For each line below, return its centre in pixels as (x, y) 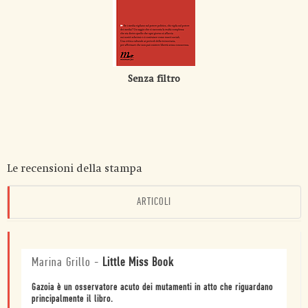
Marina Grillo (61, 263)
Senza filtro (154, 79)
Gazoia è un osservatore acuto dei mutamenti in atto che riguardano (152, 287)
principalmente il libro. (73, 299)
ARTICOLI (154, 202)
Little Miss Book (138, 263)
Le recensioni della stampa (75, 168)
